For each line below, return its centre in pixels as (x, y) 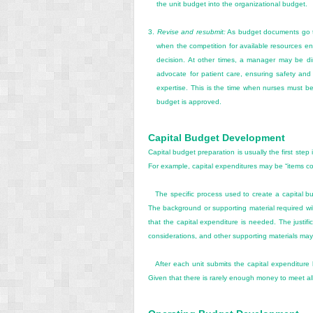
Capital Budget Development (217, 138)
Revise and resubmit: (191, 31)
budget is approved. (189, 101)
